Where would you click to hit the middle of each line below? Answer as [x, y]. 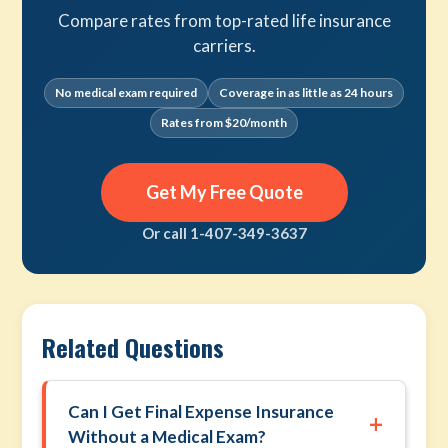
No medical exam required [126, 92]
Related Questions [133, 347]
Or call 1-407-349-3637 [224, 233]
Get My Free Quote [224, 192]
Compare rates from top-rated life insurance [224, 20]
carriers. [224, 45]
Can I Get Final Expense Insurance [201, 411]
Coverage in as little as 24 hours [306, 92]
